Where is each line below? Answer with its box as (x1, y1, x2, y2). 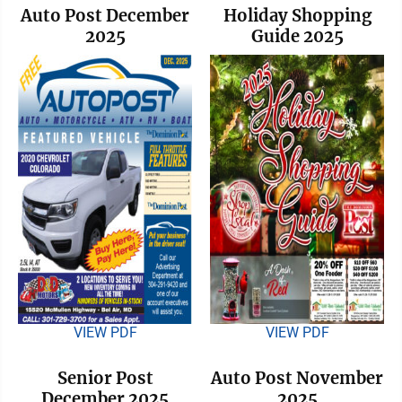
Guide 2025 (250, 25, 344, 47)
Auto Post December (21, 4, 189, 26)
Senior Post (57, 367, 153, 389)
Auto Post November (211, 367, 383, 389)
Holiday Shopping (223, 4, 371, 26)
